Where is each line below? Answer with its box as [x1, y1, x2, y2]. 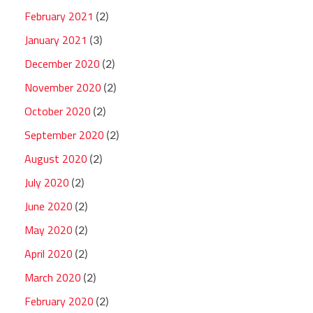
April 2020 [24, 245, 73, 263]
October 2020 [24, 103, 91, 120]
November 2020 [24, 79, 101, 96]
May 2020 [24, 221, 73, 239]
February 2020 [24, 293, 94, 310]
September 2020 [24, 126, 104, 144]
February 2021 [24, 8, 94, 25]
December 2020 [24, 55, 100, 73]
